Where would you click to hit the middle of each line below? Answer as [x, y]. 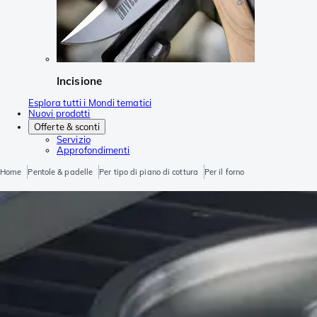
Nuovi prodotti [59, 113]
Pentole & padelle [60, 172]
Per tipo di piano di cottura [149, 172]
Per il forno [224, 172]
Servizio [74, 139]
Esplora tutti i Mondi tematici [90, 102]
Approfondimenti [93, 150]
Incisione [79, 81]
